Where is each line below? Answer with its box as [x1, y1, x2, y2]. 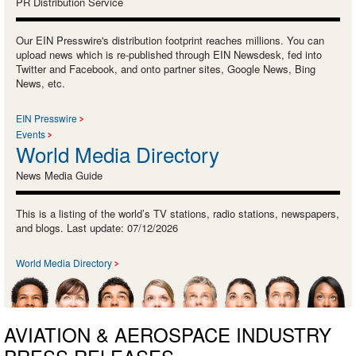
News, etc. [16, 75, 65, 91]
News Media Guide [16, 168, 103, 184]
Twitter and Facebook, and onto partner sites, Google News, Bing [16, 61, 315, 77]
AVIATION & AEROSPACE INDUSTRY [4, 319, 331, 348]
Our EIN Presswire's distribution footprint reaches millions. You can [16, 33, 324, 48]
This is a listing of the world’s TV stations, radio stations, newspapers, [16, 206, 339, 222]
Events [16, 127, 45, 141]
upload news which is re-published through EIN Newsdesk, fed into [16, 47, 322, 63]
